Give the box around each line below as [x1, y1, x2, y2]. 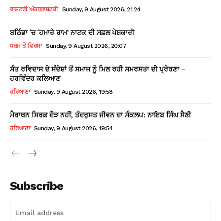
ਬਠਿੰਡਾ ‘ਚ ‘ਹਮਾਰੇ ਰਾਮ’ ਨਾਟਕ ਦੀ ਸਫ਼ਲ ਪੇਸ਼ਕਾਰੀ [10, 28, 134, 37]
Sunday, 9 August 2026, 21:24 [62, 6, 141, 13]
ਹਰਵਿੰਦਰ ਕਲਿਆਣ [10, 74, 60, 83]
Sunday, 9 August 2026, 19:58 [34, 88, 113, 96]
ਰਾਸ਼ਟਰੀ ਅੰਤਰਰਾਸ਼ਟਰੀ [10, 6, 58, 13]
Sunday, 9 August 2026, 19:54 [34, 125, 113, 132]
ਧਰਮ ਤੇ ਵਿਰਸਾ [10, 42, 42, 50]
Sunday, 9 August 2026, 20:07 [46, 42, 126, 50]
